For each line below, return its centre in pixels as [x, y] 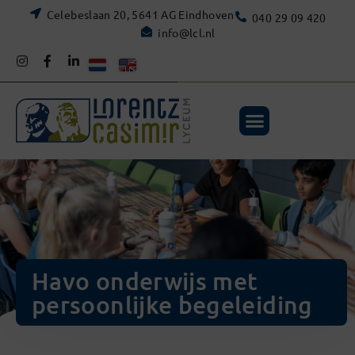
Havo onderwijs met [145, 281]
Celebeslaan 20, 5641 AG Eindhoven [140, 14]
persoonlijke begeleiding [172, 305]
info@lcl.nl [187, 32]
